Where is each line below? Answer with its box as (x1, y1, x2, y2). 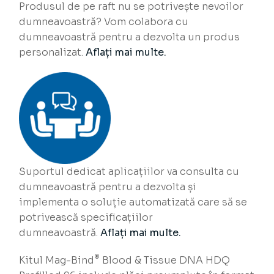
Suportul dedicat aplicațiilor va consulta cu (19, 165, 240, 179)
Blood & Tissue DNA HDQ (100, 254, 231, 267)
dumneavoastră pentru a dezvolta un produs (19, 31, 240, 44)
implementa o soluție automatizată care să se (19, 196, 248, 209)
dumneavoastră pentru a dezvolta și (19, 180, 197, 194)
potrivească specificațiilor (19, 211, 154, 224)
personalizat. (19, 46, 86, 59)
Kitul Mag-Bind (19, 254, 95, 267)
